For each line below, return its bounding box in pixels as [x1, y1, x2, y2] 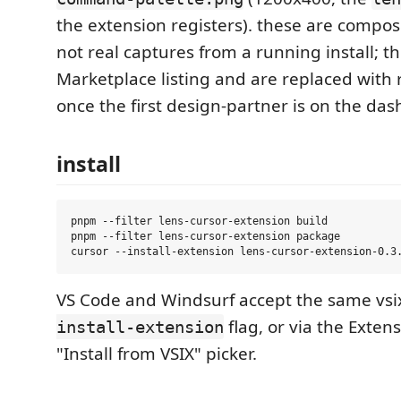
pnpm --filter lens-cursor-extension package [71, 230, 340, 243]
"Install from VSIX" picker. [56, 342, 257, 365]
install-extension [56, 317, 224, 337]
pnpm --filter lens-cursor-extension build [71, 215, 328, 227]
